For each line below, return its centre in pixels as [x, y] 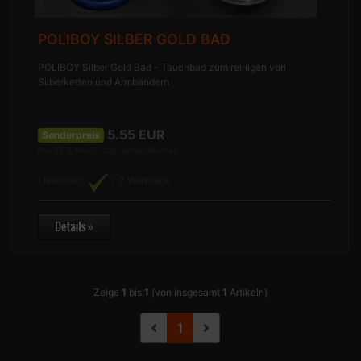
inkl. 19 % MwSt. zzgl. [80, 150]
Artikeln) [247, 293]
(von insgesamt [185, 293]
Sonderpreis [71, 135]
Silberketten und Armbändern [104, 82]
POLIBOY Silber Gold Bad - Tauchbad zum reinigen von [162, 68]
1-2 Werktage [140, 180]
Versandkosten [150, 150]
